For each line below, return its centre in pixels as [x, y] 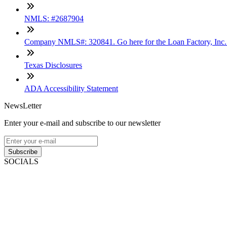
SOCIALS [21, 162]
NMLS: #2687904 [54, 19]
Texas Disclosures [53, 65]
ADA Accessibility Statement [71, 89]
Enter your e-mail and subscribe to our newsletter [82, 123]
